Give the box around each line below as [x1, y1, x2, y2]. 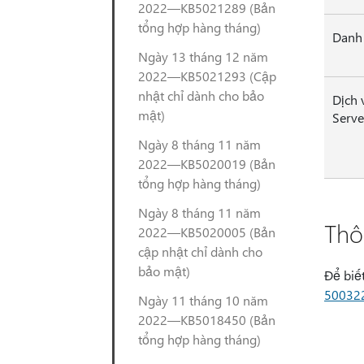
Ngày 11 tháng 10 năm [138, 292, 268, 309]
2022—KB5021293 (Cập [138, 67, 276, 84]
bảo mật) [138, 262, 190, 279]
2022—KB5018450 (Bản [138, 311, 275, 328]
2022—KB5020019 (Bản [138, 155, 275, 172]
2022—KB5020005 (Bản [138, 223, 275, 240]
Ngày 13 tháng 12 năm [138, 48, 268, 65]
